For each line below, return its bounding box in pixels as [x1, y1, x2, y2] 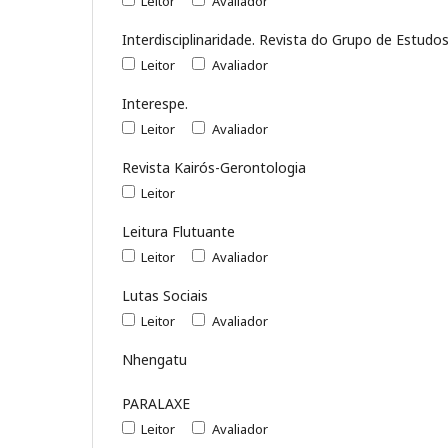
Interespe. [122, 93, 188, 113]
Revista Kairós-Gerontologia [122, 157, 306, 177]
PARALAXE [122, 393, 190, 413]
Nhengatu [122, 349, 187, 369]
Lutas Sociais [122, 285, 208, 305]
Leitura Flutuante [122, 221, 235, 241]
